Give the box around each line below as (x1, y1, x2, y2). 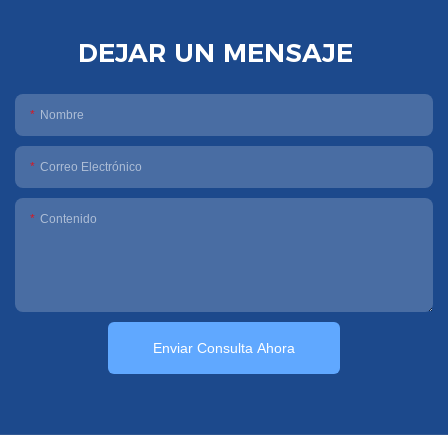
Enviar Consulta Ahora (153, 339, 295, 356)
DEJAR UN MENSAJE (77, 36, 353, 69)
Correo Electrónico (40, 159, 142, 174)
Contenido (40, 211, 97, 226)
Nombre (40, 107, 84, 122)
